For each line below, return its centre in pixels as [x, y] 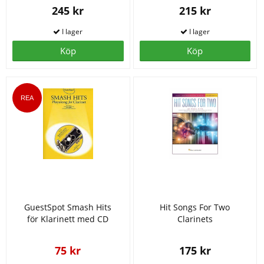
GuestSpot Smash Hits [68, 207]
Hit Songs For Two [195, 207]
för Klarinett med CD [68, 219]
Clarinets [195, 219]
